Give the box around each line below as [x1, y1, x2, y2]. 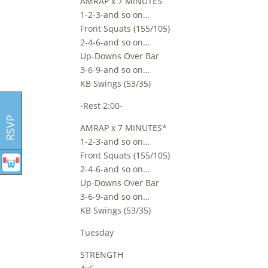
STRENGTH [80, 249, 124, 260]
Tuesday [80, 227, 114, 238]
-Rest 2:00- [80, 100, 123, 111]
